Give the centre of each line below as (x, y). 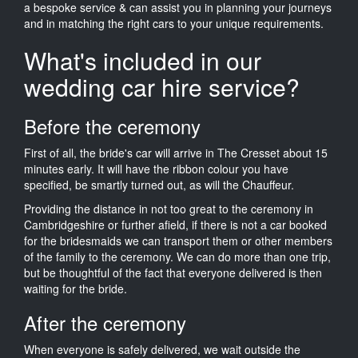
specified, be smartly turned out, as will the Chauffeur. (159, 184)
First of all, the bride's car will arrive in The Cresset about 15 (176, 152)
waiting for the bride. (76, 288)
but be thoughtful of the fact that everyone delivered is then (173, 272)
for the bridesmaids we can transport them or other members (178, 240)
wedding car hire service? (162, 86)
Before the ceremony (112, 125)
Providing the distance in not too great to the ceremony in (169, 208)
